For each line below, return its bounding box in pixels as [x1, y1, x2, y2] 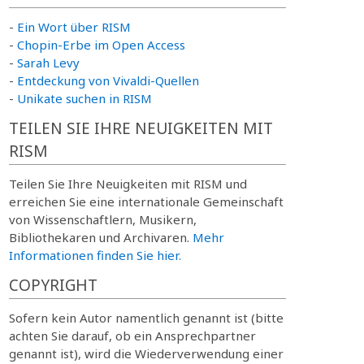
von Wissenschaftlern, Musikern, [8, 211, 197, 227]
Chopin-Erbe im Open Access [16, 37, 185, 53]
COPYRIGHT [8, 275, 97, 296]
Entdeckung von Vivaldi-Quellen [16, 72, 199, 89]
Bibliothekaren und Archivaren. [8, 229, 193, 245]
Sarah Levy [16, 54, 80, 71]
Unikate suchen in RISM [16, 90, 152, 106]
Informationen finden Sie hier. [8, 247, 181, 263]
